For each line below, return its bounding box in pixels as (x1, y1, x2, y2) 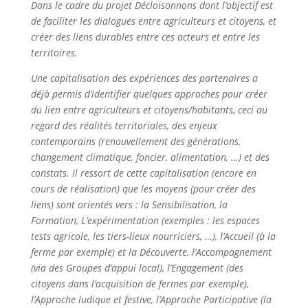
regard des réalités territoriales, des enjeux (30, 119, 217, 132)
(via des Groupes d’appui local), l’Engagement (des (30, 261, 243, 274)
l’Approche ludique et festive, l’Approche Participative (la (30, 293, 272, 306)
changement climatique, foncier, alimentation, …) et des (30, 151, 269, 164)
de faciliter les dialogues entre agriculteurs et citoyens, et (30, 14, 276, 27)
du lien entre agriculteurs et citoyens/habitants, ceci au (30, 103, 267, 116)
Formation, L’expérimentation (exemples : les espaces (30, 214, 260, 227)
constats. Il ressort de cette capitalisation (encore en (30, 166, 256, 179)
